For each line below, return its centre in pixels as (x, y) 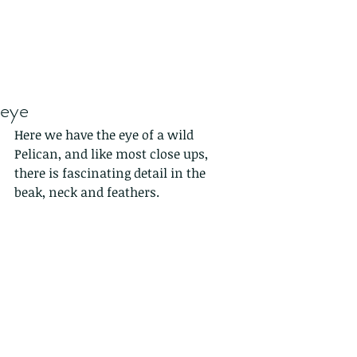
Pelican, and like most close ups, (113, 154)
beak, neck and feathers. (87, 192)
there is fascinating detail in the (112, 173)
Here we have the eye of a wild (106, 135)
